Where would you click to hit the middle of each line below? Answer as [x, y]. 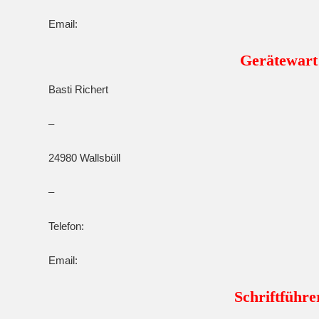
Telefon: [66, 226]
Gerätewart [278, 60]
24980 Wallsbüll [84, 158]
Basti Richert [78, 89]
